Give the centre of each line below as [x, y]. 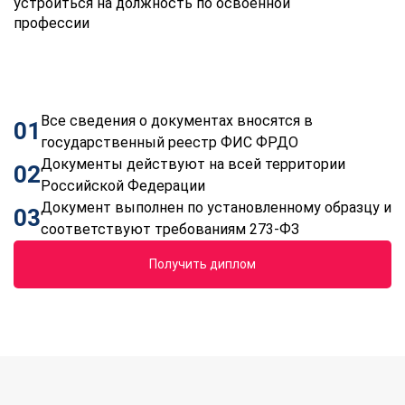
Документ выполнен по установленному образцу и [216, 207]
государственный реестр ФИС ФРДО [170, 142]
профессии [52, 23]
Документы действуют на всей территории [193, 164]
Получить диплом [207, 264]
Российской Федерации [123, 185]
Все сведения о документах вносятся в [177, 120]
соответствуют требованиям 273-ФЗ [170, 229]
